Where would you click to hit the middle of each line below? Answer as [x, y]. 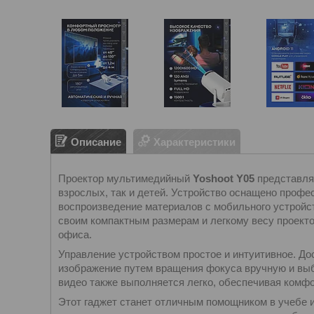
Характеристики [194, 142]
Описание [96, 142]
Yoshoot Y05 [224, 178]
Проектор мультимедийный [125, 178]
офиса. [75, 234]
